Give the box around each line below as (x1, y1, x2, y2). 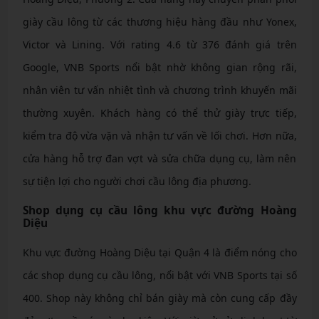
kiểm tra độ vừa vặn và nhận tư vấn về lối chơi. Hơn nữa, (22, 128, 297, 142)
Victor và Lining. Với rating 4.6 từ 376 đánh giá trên (22, 37, 297, 51)
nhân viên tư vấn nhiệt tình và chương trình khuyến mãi (22, 83, 297, 97)
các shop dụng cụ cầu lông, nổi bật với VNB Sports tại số (22, 268, 297, 282)
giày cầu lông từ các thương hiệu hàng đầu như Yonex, (22, 14, 297, 28)
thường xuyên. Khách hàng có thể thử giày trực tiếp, (22, 105, 297, 120)
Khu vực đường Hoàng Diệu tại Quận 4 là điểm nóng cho (22, 245, 297, 259)
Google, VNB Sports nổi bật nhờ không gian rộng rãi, (22, 60, 297, 74)
